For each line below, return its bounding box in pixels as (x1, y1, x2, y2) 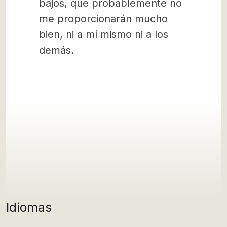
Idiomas (6, 200, 52, 215)
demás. (39, 44, 74, 56)
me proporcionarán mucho (39, 13, 168, 25)
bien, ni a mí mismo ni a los (39, 28, 168, 41)
